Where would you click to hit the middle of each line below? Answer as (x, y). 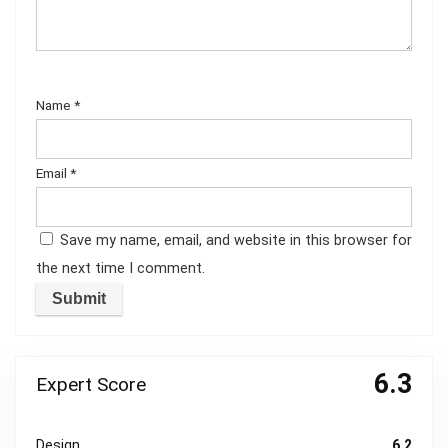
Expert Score (91, 384)
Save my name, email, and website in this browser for (236, 240)
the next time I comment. (120, 268)
